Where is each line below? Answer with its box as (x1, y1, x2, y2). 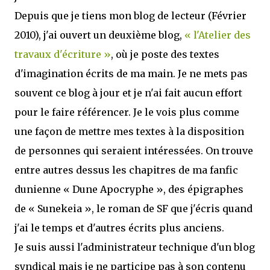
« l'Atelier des (184, 29, 251, 41)
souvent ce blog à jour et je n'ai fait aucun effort (14, 87, 242, 99)
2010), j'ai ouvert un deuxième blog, (14, 29, 184, 41)
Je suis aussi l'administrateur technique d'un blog (14, 241, 255, 253)
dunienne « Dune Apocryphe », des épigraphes (14, 183, 243, 195)
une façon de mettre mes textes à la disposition (14, 125, 244, 137)
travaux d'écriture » (14, 48, 111, 60)
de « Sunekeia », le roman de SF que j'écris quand (14, 202, 253, 215)
